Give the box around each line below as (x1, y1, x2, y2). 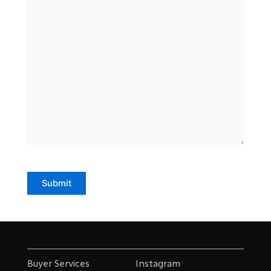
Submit (41, 177, 71, 189)
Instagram (135, 257, 180, 270)
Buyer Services (27, 257, 90, 270)
